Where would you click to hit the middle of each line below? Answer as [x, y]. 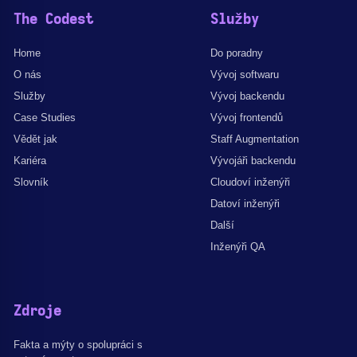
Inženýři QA [238, 246]
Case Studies [45, 117]
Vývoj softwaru [245, 74]
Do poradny [237, 53]
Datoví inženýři [245, 203]
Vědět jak [35, 139]
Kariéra [30, 160]
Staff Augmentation [255, 139]
